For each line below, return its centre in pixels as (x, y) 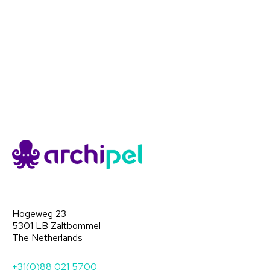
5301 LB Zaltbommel (56, 225)
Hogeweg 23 (39, 213)
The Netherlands (47, 237)
